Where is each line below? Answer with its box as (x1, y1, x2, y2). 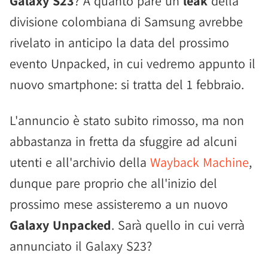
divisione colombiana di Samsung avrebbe (10, 13, 243, 30)
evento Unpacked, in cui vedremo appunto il (10, 55, 255, 72)
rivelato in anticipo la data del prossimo (10, 34, 229, 51)
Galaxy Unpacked (10, 217, 111, 233)
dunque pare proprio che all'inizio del (10, 175, 217, 191)
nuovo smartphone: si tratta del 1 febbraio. (10, 76, 244, 93)
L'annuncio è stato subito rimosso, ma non (10, 112, 244, 129)
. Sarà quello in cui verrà (111, 217, 245, 233)
